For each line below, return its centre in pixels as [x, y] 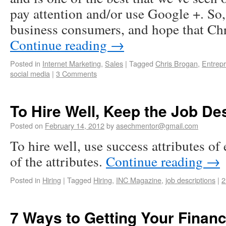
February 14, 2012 [75, 125]
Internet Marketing [72, 63]
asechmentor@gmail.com [157, 125]
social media [30, 73]
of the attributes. [58, 161]
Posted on [26, 125]
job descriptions [190, 180]
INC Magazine [139, 180]
